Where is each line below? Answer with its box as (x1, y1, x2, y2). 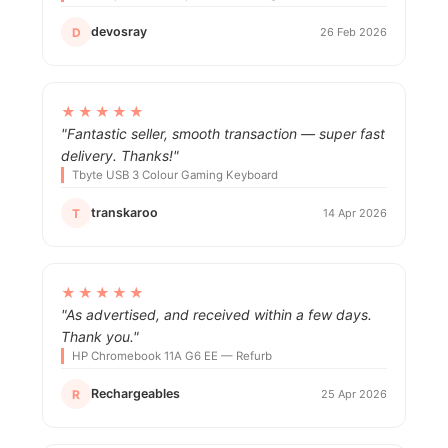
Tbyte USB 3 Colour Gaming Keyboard (72, 168, 278, 183)
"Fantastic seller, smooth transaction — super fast (61, 125, 385, 143)
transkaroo (91, 205, 158, 221)
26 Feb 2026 (320, 24, 387, 39)
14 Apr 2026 (323, 205, 387, 220)
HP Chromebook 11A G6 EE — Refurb (72, 349, 272, 364)
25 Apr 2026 (321, 386, 387, 401)
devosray (91, 24, 147, 40)
